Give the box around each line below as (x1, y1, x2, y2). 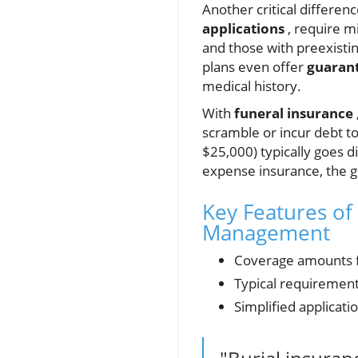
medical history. (202, 77, 301, 96)
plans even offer (202, 58, 307, 77)
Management (202, 218, 330, 248)
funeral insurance (234, 104, 353, 123)
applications (202, 19, 284, 38)
